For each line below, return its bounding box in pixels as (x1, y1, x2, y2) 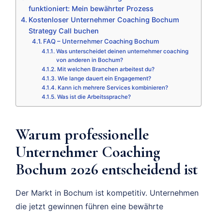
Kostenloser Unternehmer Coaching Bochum (28, 15, 179, 24)
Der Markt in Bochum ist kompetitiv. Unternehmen (15, 188, 199, 198)
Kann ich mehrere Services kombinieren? (57, 84, 168, 92)
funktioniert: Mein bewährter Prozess (28, 4, 154, 13)
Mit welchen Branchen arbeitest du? (57, 66, 155, 73)
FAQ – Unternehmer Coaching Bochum (43, 37, 159, 46)
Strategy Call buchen (28, 27, 99, 35)
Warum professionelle (15, 125, 149, 144)
